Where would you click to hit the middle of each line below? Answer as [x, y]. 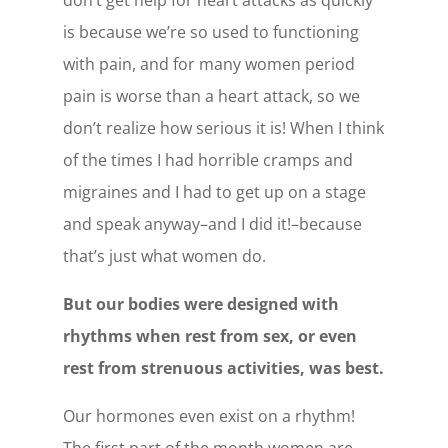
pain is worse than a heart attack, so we [211, 95]
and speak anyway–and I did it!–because [212, 223]
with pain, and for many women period [208, 63]
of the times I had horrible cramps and [207, 159]
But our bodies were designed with [200, 303]
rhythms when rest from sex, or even [209, 335]
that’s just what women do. [164, 255]
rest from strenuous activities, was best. [223, 367]
